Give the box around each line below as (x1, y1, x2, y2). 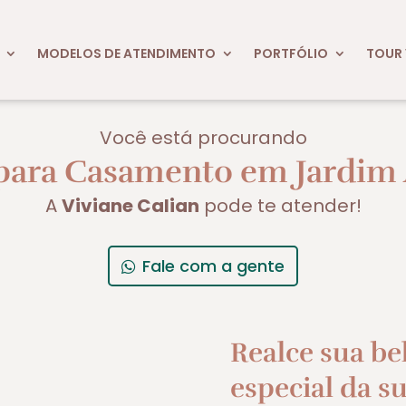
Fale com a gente (142, 254, 285, 277)
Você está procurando (99, 124, 307, 150)
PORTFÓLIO (253, 43, 328, 63)
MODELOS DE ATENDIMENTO (36, 43, 216, 63)
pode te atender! (198, 192, 362, 218)
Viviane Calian (61, 192, 199, 218)
